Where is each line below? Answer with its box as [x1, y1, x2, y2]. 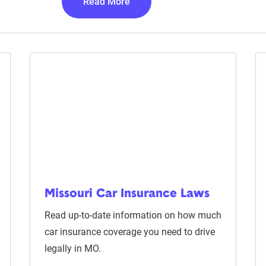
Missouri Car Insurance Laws [44, 188, 210, 200]
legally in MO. [44, 243, 101, 254]
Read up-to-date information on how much [44, 210, 221, 221]
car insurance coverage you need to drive [44, 226, 215, 237]
